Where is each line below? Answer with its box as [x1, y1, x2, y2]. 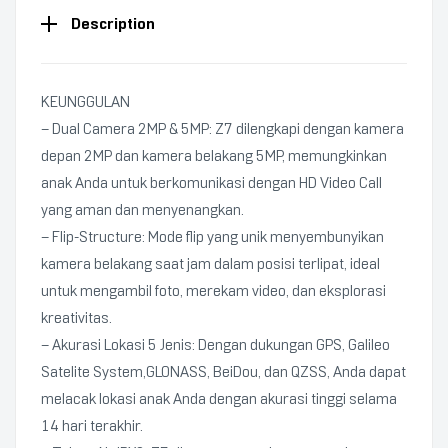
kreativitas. [41, 309, 112, 327]
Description [71, 14, 155, 33]
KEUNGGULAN [41, 93, 130, 111]
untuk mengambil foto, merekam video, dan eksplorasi [41, 282, 386, 300]
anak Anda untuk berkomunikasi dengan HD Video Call [41, 174, 382, 192]
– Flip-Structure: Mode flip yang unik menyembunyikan [41, 228, 384, 246]
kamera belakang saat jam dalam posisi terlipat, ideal [41, 255, 380, 273]
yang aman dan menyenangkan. [41, 201, 244, 219]
